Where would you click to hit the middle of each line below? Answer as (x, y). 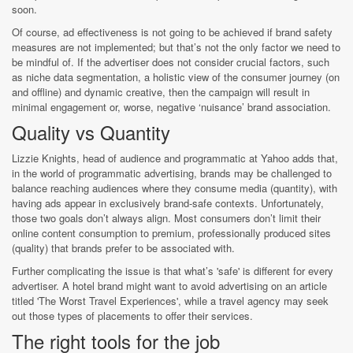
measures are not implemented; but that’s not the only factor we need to (176, 46)
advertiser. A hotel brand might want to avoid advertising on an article (169, 285)
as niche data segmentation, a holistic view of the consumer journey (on (176, 76)
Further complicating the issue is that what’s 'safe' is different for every (173, 270)
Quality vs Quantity (91, 132)
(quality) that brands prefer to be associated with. (123, 247)
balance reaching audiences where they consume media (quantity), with (175, 188)
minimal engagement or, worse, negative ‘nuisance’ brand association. (171, 106)
